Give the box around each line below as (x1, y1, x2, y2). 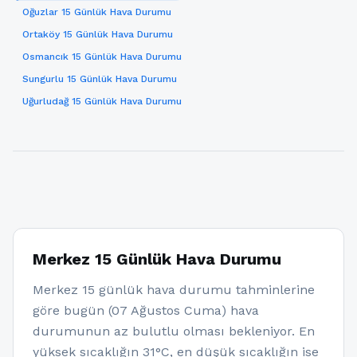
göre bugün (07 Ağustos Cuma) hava (33, 303, 259, 318)
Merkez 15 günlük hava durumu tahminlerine (33, 282, 315, 297)
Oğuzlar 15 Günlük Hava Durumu (22, 6, 171, 18)
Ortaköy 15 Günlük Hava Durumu (22, 29, 173, 40)
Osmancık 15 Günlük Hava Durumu (22, 51, 182, 62)
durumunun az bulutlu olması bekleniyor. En (33, 324, 315, 339)
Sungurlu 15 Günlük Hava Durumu (22, 73, 177, 84)
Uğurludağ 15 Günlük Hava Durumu (22, 96, 182, 107)
